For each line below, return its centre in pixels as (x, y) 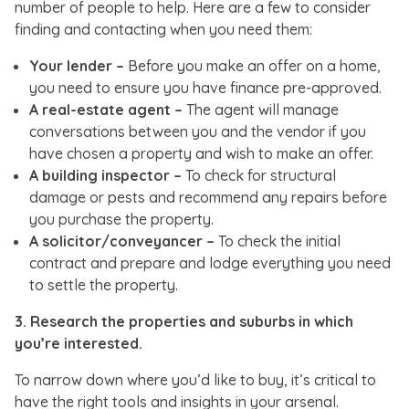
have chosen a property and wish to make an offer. (201, 153)
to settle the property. (104, 284)
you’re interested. (79, 343)
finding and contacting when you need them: (163, 29)
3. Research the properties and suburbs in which (184, 321)
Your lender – (77, 65)
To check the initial (278, 241)
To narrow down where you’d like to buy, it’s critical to (195, 379)
